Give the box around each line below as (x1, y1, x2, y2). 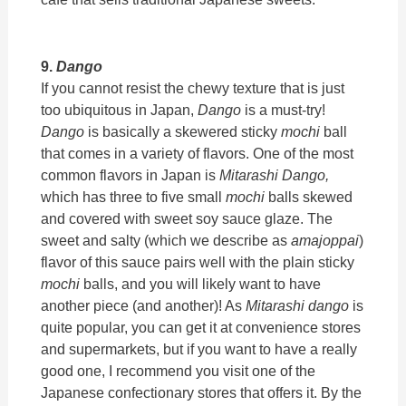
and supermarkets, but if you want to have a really (41, 340, 358, 357)
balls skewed (268, 188, 353, 205)
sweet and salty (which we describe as (41, 231, 292, 248)
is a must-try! (241, 101, 326, 118)
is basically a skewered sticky (88, 122, 282, 140)
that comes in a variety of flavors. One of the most (41, 144, 354, 161)
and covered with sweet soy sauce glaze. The (41, 209, 333, 227)
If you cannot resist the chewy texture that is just (41, 79, 345, 96)
